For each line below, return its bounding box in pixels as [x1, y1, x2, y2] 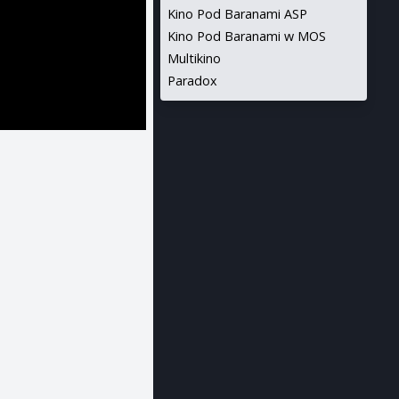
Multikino [167, 50, 221, 67]
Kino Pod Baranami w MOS [167, 28, 326, 45]
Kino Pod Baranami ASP [167, 5, 307, 22]
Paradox [167, 72, 217, 89]
